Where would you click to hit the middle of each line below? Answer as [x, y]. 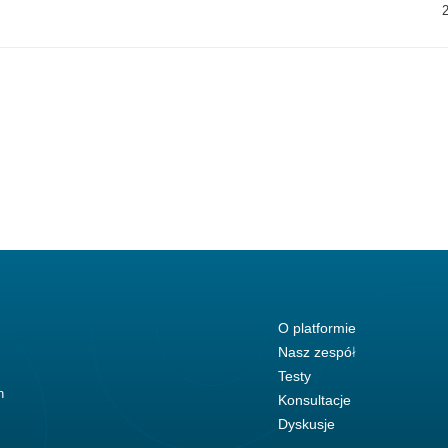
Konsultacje [314, 400]
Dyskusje [306, 424]
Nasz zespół [316, 352]
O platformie [316, 328]
